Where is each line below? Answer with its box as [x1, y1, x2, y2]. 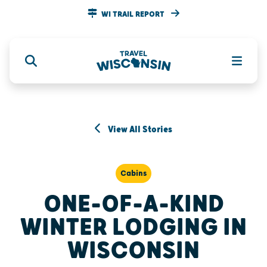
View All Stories [106, 123, 173, 135]
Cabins [120, 168, 147, 178]
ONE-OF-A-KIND [43, 189, 224, 219]
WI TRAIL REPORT [101, 10, 166, 19]
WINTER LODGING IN [20, 212, 247, 242]
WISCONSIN [67, 235, 200, 265]
